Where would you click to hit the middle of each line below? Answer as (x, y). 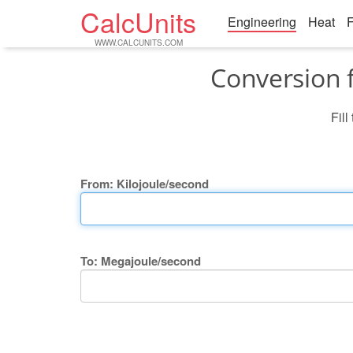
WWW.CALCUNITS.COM (139, 43)
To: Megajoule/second (141, 261)
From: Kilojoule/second (145, 184)
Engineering (262, 22)
